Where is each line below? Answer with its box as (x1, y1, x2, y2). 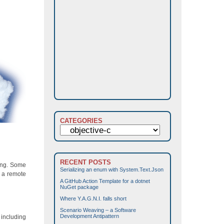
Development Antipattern (60, 213, 119, 219)
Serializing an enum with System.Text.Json (60, 166, 163, 173)
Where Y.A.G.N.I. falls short (60, 195, 126, 202)
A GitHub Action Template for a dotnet (60, 178, 150, 184)
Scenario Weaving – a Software (60, 207, 136, 213)
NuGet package (60, 184, 98, 190)
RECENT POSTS (60, 158, 111, 166)
